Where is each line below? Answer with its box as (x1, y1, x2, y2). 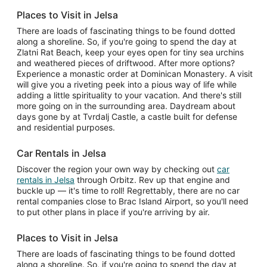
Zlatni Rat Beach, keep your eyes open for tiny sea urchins (17, 47, 244, 57)
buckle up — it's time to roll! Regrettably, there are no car (17, 185, 240, 195)
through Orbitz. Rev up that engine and (74, 175, 230, 185)
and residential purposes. (17, 122, 115, 132)
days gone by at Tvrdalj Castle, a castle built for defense (17, 111, 237, 122)
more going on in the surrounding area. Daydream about (17, 101, 235, 111)
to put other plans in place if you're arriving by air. (17, 207, 210, 217)
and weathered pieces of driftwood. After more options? (17, 58, 235, 68)
